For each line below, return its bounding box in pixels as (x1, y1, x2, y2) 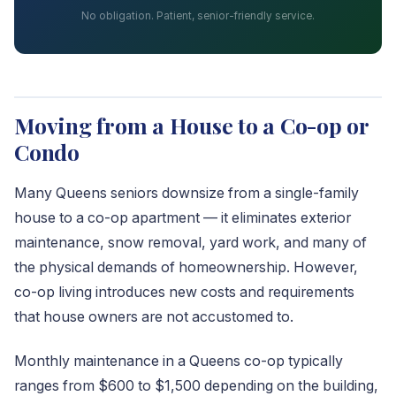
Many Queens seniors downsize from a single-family (14, 185, 359, 202)
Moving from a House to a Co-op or (14, 110, 369, 140)
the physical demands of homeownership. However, (14, 259, 358, 276)
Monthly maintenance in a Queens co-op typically (14, 353, 343, 369)
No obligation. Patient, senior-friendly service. (81, 10, 315, 22)
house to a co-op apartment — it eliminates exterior (14, 209, 351, 226)
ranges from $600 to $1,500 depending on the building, (14, 377, 378, 394)
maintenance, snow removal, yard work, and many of (14, 234, 367, 251)
